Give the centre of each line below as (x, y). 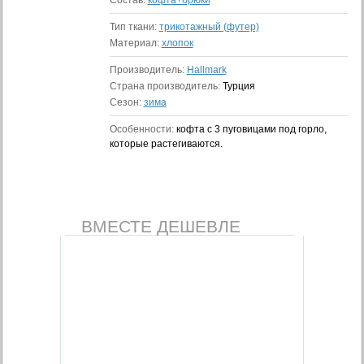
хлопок (177, 43)
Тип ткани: (134, 27)
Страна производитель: (166, 86)
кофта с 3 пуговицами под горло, (251, 129)
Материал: (135, 43)
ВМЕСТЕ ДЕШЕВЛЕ (161, 226)
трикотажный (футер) (209, 27)
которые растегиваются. (166, 144)
